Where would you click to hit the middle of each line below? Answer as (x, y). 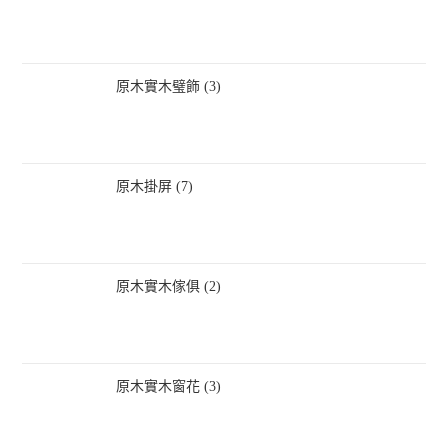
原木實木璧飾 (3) (169, 86)
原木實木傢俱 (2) (169, 286)
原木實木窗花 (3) (169, 386)
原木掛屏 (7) (155, 186)
